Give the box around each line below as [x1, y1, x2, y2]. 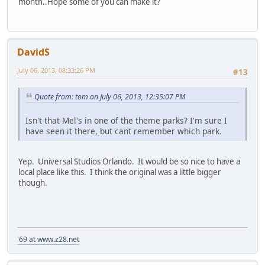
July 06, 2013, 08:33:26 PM [17, 66, 95, 75]
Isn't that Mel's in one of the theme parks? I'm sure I [25, 115, 227, 127]
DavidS [17, 46, 50, 59]
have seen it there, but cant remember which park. [25, 125, 222, 137]
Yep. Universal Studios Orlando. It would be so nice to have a [18, 156, 240, 167]
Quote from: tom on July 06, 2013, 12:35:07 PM [34, 91, 185, 102]
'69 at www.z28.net [17, 234, 79, 244]
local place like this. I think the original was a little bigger [18, 167, 221, 178]
